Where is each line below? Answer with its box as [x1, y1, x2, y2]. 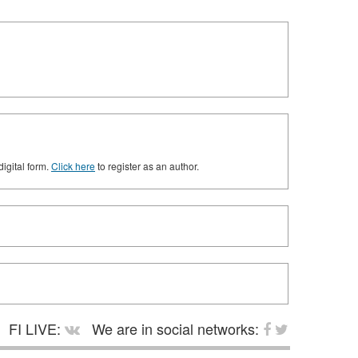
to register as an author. [95, 159, 199, 173]
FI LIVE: [5, 318, 65, 339]
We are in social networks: [88, 318, 263, 339]
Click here [51, 159, 95, 173]
